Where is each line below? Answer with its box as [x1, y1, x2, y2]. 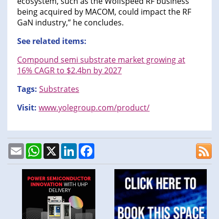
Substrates [39, 83, 79, 94]
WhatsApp [42, 141, 80, 153]
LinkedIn [77, 141, 108, 153]
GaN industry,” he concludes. [17, 17, 124, 28]
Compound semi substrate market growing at [17, 54, 185, 65]
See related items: [17, 35, 87, 46]
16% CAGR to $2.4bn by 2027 [17, 65, 122, 76]
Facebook [94, 141, 130, 153]
